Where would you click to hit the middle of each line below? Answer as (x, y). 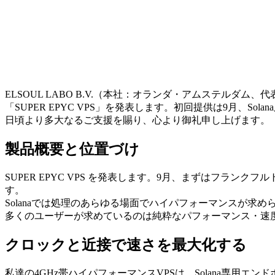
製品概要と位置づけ (72, 149)
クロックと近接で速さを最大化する (126, 245)
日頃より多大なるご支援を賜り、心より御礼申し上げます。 (137, 120)
